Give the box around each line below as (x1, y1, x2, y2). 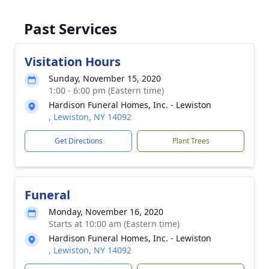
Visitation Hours (25, 53, 121, 70)
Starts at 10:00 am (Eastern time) (49, 218, 180, 229)
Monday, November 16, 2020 (49, 206, 163, 217)
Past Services (24, 19, 117, 38)
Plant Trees (172, 136, 210, 146)
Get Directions (54, 136, 103, 146)
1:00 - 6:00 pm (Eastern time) (49, 85, 164, 96)
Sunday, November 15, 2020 (49, 73, 161, 84)
